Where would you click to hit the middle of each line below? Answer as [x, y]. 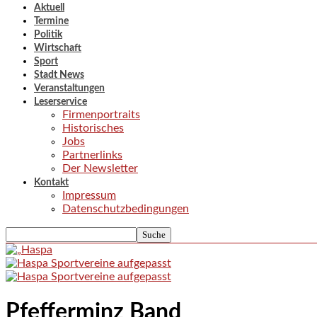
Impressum [89, 195]
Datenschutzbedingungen [126, 209]
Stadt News [59, 75]
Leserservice [60, 102]
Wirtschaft [58, 48]
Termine [51, 21]
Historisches [93, 128]
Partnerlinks [92, 155]
